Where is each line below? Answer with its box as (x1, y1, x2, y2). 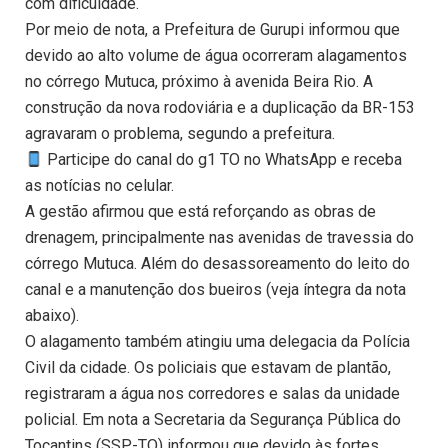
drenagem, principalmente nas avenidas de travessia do (25, 228, 414, 248)
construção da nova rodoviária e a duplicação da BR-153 (25, 98, 415, 118)
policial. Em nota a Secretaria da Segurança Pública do (25, 410, 401, 430)
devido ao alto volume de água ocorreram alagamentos (25, 46, 407, 66)
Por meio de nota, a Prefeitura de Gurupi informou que (25, 20, 400, 40)
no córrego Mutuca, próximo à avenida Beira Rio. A (25, 72, 373, 92)
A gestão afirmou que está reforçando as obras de (25, 202, 376, 222)
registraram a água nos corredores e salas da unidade (25, 384, 400, 404)
